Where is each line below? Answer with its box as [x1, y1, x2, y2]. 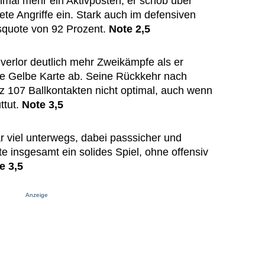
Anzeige [25, 192, 48, 199]
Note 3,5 [22, 99, 63, 111]
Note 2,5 [109, 23, 150, 35]
